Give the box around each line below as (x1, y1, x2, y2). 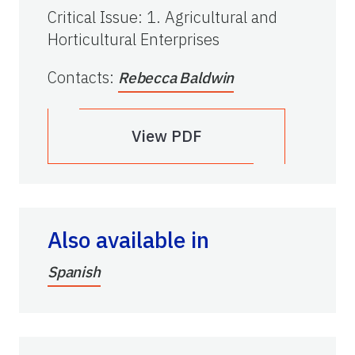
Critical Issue (48, 6, 138, 28)
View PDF (132, 124, 201, 147)
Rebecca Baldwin (118, 67, 235, 87)
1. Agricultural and (147, 6, 277, 28)
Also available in (48, 224, 209, 254)
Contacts (48, 66, 109, 88)
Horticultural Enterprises (48, 28, 219, 50)
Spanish (48, 261, 101, 281)
